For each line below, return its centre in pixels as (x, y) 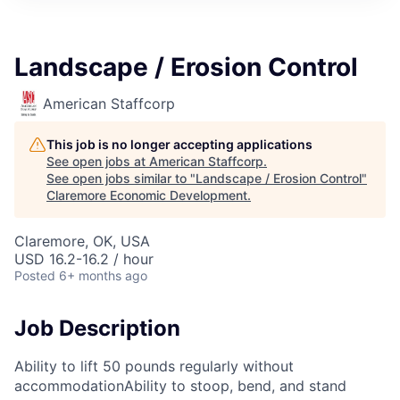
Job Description (97, 328)
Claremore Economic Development (147, 195)
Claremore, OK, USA (82, 241)
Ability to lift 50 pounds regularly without (154, 366)
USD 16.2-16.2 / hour (84, 259)
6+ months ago (103, 275)
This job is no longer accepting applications (179, 144)
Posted (35, 275)
